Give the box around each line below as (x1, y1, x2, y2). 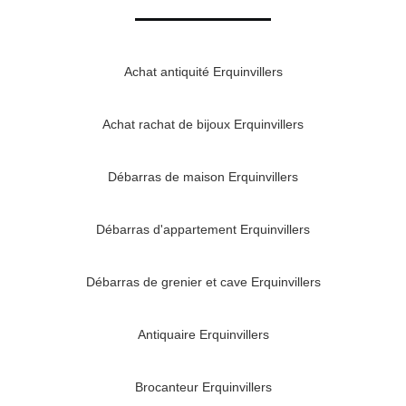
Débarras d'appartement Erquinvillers (96, 222, 310, 237)
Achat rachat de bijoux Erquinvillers (102, 117, 304, 132)
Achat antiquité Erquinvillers (123, 64, 283, 80)
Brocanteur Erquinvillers (134, 380, 272, 395)
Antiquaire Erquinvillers (137, 327, 269, 343)
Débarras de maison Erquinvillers (108, 169, 298, 185)
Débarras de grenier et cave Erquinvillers (85, 275, 321, 290)
